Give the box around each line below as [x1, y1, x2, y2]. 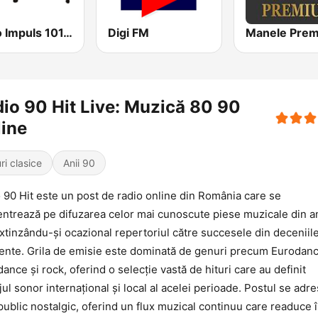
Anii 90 [63, 157, 95, 170]
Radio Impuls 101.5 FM [63, 26, 72, 40]
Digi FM [108, 26, 150, 40]
